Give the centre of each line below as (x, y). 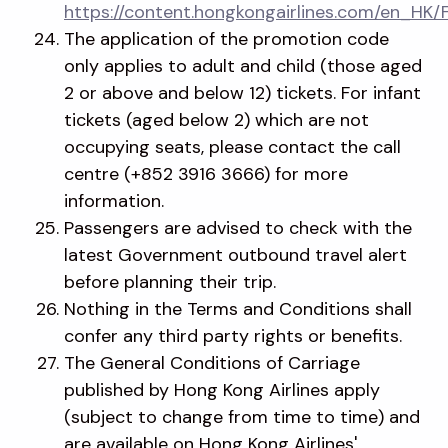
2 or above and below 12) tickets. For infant (242, 92)
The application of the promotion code (226, 38)
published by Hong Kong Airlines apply (222, 389)
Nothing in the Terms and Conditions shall (238, 308)
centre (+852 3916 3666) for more (206, 173)
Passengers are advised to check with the (238, 227)
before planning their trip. (170, 281)
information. (114, 200)
